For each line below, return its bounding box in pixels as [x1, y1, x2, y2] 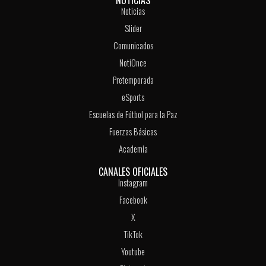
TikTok [123, 228, 142, 241]
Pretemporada [112, 74, 154, 87]
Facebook [119, 194, 147, 207]
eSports [122, 91, 144, 104]
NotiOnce [119, 56, 147, 69]
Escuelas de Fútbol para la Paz [88, 108, 178, 121]
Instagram [118, 176, 148, 189]
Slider [124, 22, 142, 35]
